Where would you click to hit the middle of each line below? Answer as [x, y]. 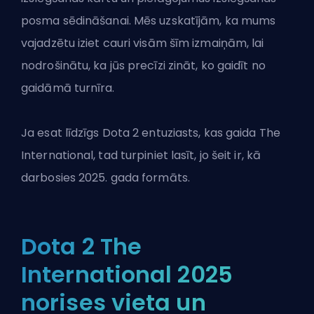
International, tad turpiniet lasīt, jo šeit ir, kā [141, 156]
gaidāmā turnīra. [68, 88]
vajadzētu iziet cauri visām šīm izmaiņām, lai [143, 43]
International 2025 [127, 275]
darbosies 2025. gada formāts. [105, 178]
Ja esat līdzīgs [62, 133]
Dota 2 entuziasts [150, 133]
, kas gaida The [239, 133]
